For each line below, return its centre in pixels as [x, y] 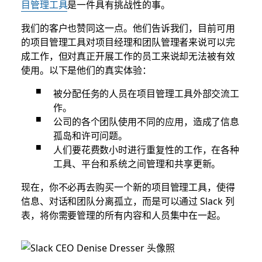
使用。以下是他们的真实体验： [86, 70]
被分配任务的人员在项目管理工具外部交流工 [146, 93]
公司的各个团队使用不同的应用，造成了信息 [146, 121]
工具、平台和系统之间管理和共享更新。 [137, 163]
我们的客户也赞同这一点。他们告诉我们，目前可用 [128, 28]
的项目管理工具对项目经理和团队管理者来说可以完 [128, 42]
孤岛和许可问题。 [90, 135]
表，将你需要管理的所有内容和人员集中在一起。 [123, 215]
